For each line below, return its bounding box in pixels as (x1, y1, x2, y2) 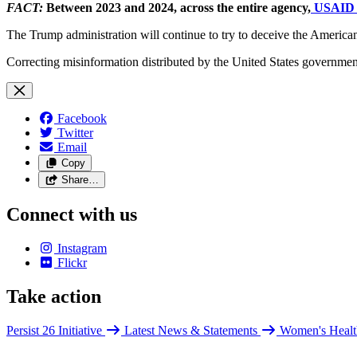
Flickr (57, 256, 87, 270)
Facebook (57, 112, 107, 126)
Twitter (57, 126, 93, 140)
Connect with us (6, 204, 137, 226)
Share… (61, 174, 99, 186)
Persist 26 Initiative (6, 323, 105, 337)
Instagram (57, 241, 107, 256)
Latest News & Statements (124, 323, 261, 337)
